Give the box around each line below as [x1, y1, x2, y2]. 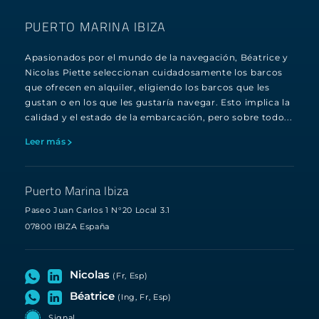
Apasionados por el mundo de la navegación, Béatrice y [25, 52, 288, 63]
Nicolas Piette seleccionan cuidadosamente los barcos [25, 67, 283, 78]
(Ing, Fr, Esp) [117, 291, 172, 302]
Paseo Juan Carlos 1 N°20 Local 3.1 [25, 204, 170, 215]
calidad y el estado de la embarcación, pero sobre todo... [25, 112, 293, 122]
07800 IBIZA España [25, 221, 110, 232]
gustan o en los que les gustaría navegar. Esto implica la [25, 97, 291, 108]
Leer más [25, 137, 66, 147]
